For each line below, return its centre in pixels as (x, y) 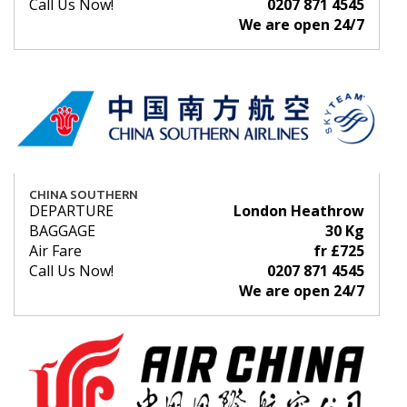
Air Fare (55, 251)
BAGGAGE (62, 231)
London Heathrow (299, 211)
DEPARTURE (71, 211)
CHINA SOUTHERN (84, 195)
